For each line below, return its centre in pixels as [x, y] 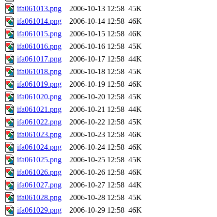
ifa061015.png [39, 34]
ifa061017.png [39, 59]
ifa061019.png [39, 84]
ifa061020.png [39, 97]
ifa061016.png [39, 46]
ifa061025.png [39, 160]
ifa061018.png [39, 72]
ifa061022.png [39, 122]
